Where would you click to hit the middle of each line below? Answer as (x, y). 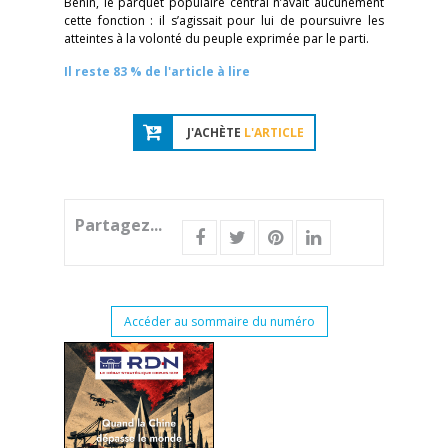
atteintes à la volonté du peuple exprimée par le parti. (216, 38)
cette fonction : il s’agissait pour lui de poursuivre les (224, 20)
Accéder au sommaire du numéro (219, 321)
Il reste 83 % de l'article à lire (157, 71)
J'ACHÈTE (215, 132)
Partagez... (118, 225)
